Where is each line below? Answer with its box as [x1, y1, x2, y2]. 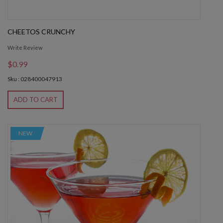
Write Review [7, 44, 42, 51]
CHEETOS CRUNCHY [7, 27, 75, 36]
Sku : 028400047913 [7, 75, 62, 83]
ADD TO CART [13, 96, 58, 104]
